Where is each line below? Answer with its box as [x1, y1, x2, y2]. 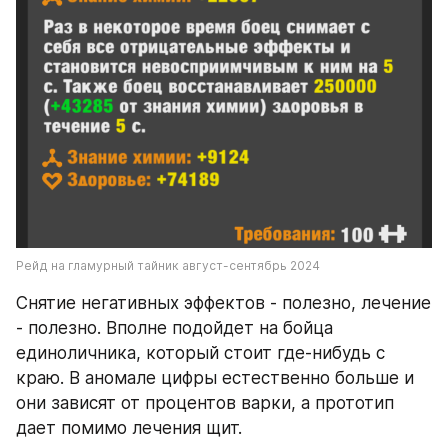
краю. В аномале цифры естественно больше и [16, 368, 414, 389]
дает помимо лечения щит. [16, 418, 247, 439]
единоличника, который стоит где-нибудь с [16, 343, 385, 364]
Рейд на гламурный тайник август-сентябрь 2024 [16, 258, 320, 274]
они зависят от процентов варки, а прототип [16, 393, 394, 414]
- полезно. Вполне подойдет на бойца [16, 318, 333, 339]
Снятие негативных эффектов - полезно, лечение [16, 293, 431, 314]
